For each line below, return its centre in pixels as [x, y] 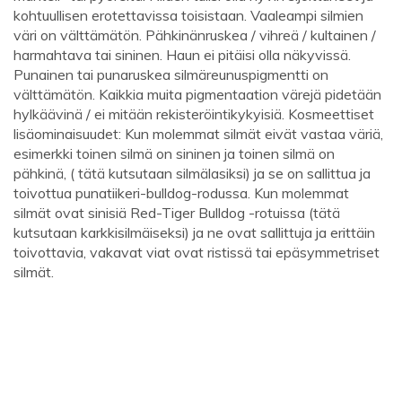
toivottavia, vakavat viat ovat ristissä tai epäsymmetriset [197, 253]
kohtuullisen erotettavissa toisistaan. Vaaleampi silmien [188, 16]
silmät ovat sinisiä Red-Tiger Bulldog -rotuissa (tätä [177, 213]
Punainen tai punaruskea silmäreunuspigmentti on [171, 75]
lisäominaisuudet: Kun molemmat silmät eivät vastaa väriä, [198, 134]
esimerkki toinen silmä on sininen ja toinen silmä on [174, 154]
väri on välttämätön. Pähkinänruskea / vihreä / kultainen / [195, 35]
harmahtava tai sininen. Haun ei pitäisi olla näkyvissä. [182, 55]
